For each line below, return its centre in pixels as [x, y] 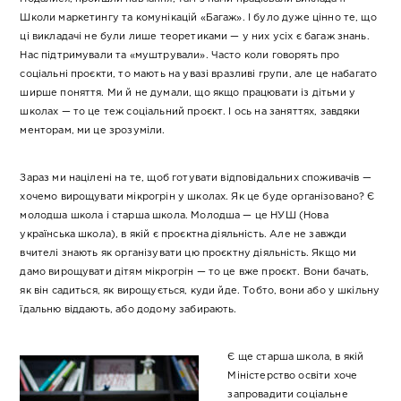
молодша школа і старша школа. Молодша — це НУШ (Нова [174, 216]
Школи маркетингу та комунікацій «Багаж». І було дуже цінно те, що [198, 18]
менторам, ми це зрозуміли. [93, 131]
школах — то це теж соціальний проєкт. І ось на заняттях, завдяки [190, 112]
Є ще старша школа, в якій [296, 358]
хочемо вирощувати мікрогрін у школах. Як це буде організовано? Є [197, 197]
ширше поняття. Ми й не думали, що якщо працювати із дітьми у [188, 94]
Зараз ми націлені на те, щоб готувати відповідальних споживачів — [196, 179]
